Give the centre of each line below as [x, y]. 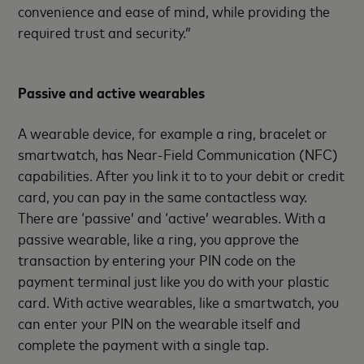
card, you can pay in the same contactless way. [163, 196]
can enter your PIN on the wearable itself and [160, 323]
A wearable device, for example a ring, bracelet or [173, 132]
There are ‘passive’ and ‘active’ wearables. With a [172, 217]
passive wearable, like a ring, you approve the [159, 238]
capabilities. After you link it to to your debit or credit [182, 175]
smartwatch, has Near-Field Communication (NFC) [178, 154]
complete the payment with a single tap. [144, 344]
